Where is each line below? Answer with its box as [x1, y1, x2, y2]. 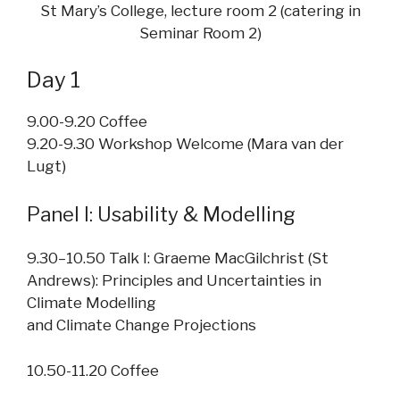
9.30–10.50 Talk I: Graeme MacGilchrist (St [27, 249, 329, 268]
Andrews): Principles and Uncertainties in [27, 271, 321, 290]
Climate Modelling [27, 294, 156, 312]
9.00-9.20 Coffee [27, 112, 147, 130]
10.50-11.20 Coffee [27, 361, 159, 379]
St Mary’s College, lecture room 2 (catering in [39, 2, 361, 21]
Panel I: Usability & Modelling [27, 203, 296, 227]
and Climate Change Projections [27, 316, 256, 335]
